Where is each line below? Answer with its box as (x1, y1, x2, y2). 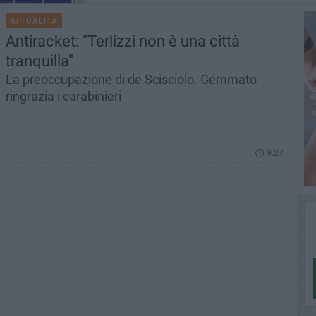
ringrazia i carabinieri (5, 89, 121, 104)
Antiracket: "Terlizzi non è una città (5, 32, 240, 50)
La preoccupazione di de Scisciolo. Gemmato (5, 72, 257, 87)
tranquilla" (5, 52, 73, 70)
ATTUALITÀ (9, 16, 58, 26)
